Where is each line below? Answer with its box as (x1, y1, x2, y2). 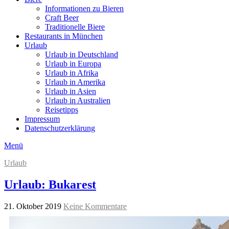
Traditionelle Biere (45, 22, 105, 31)
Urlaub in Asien (45, 86, 96, 96)
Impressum (25, 114, 60, 123)
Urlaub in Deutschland (45, 50, 118, 59)
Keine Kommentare (63, 201, 127, 211)
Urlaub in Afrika (45, 68, 98, 77)
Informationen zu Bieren (45, 4, 124, 13)
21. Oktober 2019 (4, 201, 61, 211)
